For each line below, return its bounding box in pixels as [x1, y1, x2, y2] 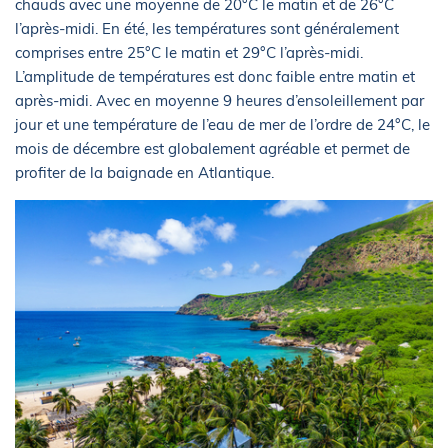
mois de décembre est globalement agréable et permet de [15, 138, 410, 158]
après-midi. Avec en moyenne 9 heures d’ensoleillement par [15, 90, 424, 110]
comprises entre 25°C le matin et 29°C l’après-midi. [15, 42, 363, 62]
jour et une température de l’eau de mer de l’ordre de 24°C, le [15, 114, 430, 134]
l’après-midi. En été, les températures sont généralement [15, 18, 399, 38]
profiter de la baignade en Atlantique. [15, 162, 274, 182]
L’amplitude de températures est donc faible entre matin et [15, 66, 415, 86]
